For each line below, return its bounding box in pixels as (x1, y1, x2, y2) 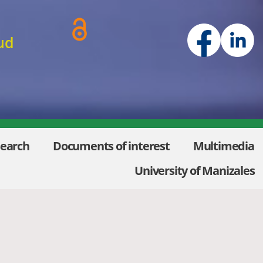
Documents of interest (52, 138, 170, 154)
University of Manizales (134, 163, 255, 179)
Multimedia (193, 138, 254, 154)
